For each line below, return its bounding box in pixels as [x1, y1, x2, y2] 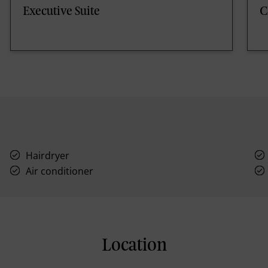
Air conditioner [26, 164, 94, 178]
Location [101, 238, 167, 254]
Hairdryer [26, 148, 70, 162]
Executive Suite [23, 6, 100, 17]
